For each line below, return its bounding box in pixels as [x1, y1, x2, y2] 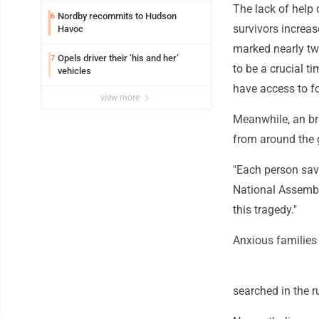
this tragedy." [233, 202, 297, 216]
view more [100, 92, 142, 103]
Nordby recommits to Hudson [58, 10, 177, 21]
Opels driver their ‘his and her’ [58, 52, 179, 63]
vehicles [58, 65, 91, 76]
